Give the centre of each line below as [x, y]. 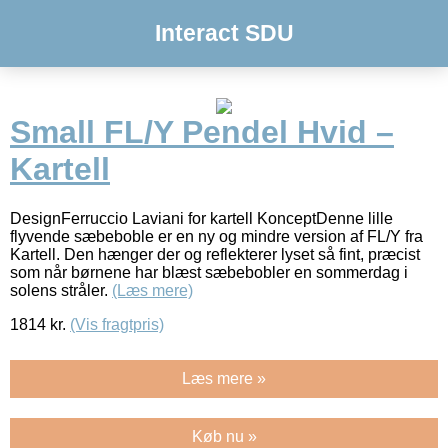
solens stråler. [61, 290]
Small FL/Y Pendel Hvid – [202, 132]
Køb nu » [224, 436]
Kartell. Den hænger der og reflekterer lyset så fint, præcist [215, 254]
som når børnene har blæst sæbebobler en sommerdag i [209, 272]
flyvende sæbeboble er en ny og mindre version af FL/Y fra [216, 236]
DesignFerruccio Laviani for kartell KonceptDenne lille [201, 218]
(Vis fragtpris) [117, 324]
